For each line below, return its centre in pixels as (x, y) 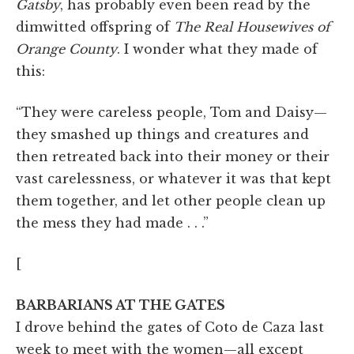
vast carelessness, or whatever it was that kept (173, 178)
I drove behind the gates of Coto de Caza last (170, 327)
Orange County (66, 49)
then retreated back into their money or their (173, 156)
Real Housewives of (265, 26)
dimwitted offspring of (95, 26)
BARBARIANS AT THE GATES (121, 305)
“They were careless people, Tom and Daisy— (171, 112)
